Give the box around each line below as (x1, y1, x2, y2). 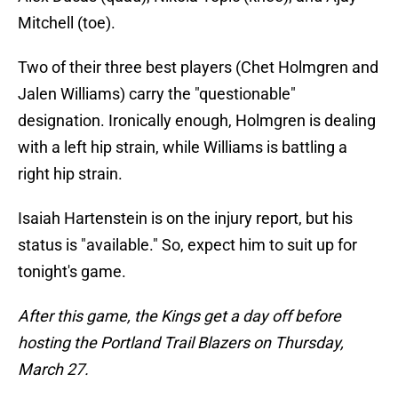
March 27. (18, 360, 89, 379)
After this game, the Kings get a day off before (18, 306, 341, 326)
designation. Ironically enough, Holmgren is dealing (18, 111, 376, 131)
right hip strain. (18, 164, 123, 184)
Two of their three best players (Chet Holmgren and (18, 58, 378, 77)
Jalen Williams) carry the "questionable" (18, 84, 296, 104)
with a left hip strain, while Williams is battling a (18, 138, 347, 157)
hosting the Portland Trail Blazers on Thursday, (18, 333, 344, 353)
